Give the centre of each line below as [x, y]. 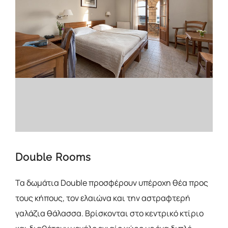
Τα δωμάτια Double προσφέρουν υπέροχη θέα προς [112, 183]
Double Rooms [53, 157]
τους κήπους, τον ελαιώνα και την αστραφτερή [103, 198]
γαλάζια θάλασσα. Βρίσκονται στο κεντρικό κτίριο [109, 213]
